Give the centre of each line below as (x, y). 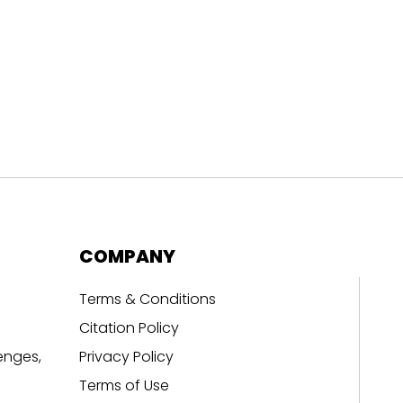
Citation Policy (129, 328)
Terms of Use (124, 385)
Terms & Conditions (147, 299)
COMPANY (127, 256)
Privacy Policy (126, 357)
